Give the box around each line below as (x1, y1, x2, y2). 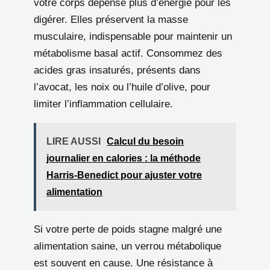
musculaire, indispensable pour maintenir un (34, 31, 232, 43)
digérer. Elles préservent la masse (34, 14, 188, 26)
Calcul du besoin (107, 136, 184, 147)
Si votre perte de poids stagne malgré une (34, 224, 222, 236)
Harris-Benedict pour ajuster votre (46, 170, 202, 181)
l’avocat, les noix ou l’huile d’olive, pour (34, 81, 210, 93)
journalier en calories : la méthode (46, 153, 201, 164)
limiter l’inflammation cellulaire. (34, 98, 173, 110)
